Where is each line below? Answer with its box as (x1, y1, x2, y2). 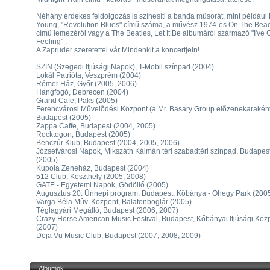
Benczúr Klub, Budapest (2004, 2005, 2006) (36, 139, 180, 147)
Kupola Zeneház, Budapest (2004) (36, 164, 149, 172)
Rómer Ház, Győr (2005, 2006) (36, 80, 137, 88)
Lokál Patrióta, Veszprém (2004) (36, 71, 141, 80)
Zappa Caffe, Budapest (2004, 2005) (36, 122, 155, 130)
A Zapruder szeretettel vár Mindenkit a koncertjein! (36, 46, 199, 54)
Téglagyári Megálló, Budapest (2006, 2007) (36, 206, 178, 215)
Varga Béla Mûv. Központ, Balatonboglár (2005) (36, 198, 192, 206)
